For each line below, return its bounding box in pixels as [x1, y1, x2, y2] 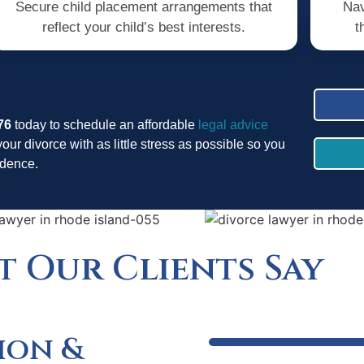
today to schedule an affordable [15, 118, 195, 132]
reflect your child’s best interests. [41, 19, 245, 35]
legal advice [195, 118, 268, 132]
